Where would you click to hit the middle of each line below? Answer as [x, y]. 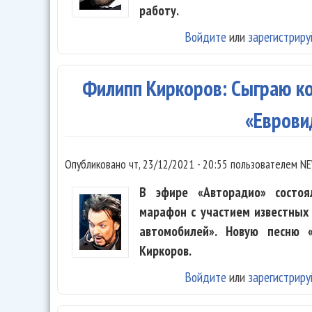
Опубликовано [97, 164]
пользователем [264, 164]
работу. [159, 10]
